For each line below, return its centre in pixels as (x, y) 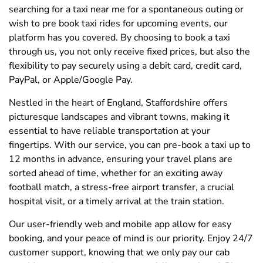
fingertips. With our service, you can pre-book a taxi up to (130, 145)
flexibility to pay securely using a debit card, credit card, (125, 65)
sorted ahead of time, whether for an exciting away (116, 173)
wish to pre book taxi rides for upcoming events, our (118, 23)
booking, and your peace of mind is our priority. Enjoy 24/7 (131, 238)
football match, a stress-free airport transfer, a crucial (122, 187)
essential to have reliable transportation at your (109, 131)
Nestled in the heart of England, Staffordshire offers (118, 102)
